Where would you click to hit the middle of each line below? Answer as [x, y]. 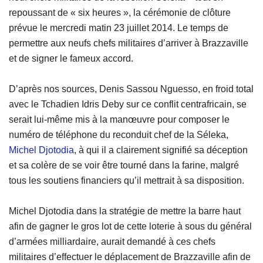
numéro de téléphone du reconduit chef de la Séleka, [119, 135]
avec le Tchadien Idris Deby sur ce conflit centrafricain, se [128, 104]
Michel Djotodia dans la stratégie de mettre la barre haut [125, 211]
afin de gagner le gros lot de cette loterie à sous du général [130, 227]
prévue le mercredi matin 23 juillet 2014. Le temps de [119, 28]
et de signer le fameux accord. [71, 59]
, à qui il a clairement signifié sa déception [161, 150]
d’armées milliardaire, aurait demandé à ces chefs [112, 242]
